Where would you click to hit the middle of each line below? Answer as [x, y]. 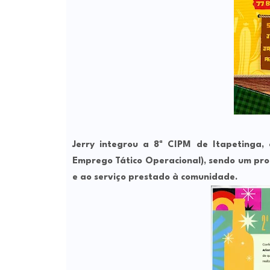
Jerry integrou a [113, 145]
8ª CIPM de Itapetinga [208, 145]
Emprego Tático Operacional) [138, 162]
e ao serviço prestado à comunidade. [155, 178]
